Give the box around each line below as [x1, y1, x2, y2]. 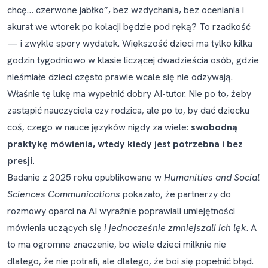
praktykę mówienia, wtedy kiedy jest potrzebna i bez [7, 138, 243, 150]
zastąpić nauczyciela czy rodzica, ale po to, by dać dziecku [7, 104, 249, 117]
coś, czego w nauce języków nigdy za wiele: [7, 121, 191, 133]
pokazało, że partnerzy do [120, 188, 231, 200]
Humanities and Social [164, 171, 260, 184]
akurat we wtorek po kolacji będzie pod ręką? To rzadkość [7, 20, 251, 33]
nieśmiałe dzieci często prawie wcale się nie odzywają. [7, 71, 233, 83]
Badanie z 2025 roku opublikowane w [7, 171, 164, 184]
